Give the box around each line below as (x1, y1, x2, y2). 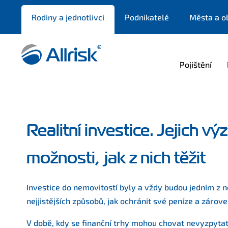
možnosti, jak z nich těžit (26, 148, 206, 168)
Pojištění (180, 60, 212, 69)
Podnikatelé (125, 12, 169, 22)
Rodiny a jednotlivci (32, 12, 104, 22)
